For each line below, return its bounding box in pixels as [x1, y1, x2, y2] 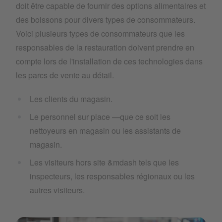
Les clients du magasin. [30, 93, 114, 105]
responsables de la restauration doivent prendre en [16, 42, 194, 53]
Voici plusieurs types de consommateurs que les [16, 28, 185, 39]
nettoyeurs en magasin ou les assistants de [30, 125, 181, 136]
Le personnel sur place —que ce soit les [30, 111, 170, 122]
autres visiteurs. [30, 184, 87, 196]
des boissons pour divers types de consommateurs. [16, 14, 195, 25]
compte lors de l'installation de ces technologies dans [16, 55, 203, 67]
